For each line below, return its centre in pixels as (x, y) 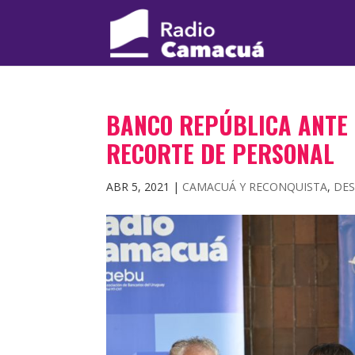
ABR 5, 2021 (138, 187)
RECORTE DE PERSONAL (221, 153)
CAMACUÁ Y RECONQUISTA (255, 187)
